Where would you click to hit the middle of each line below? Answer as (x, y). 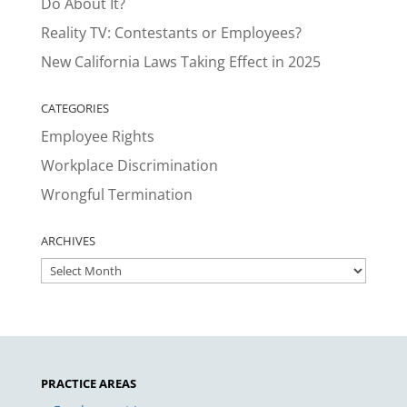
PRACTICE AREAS (88, 383)
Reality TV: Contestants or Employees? (171, 32)
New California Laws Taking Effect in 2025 (180, 61)
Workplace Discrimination (129, 165)
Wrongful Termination (116, 194)
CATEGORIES (74, 108)
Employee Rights (97, 136)
